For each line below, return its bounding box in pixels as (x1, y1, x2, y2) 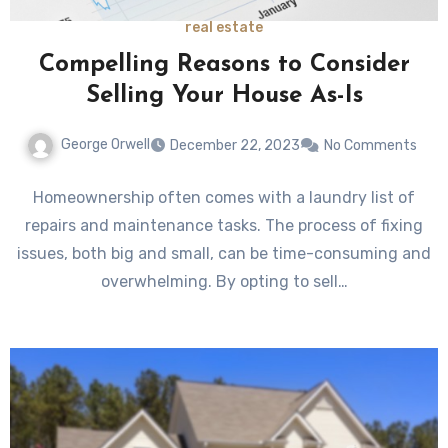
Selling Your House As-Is (85, 83, 363, 108)
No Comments (324, 136, 417, 154)
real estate (185, 18, 263, 36)
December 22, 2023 (170, 136, 300, 154)
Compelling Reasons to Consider (38, 52, 410, 77)
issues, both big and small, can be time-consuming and (17, 243, 431, 263)
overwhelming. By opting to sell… (100, 271, 348, 291)
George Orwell (61, 135, 150, 153)
